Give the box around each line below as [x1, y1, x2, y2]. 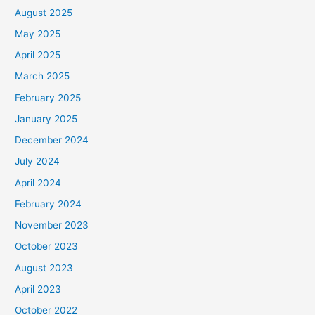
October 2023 [15, 240, 79, 252]
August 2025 [15, 6, 73, 18]
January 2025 [15, 112, 78, 124]
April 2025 [15, 49, 61, 61]
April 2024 [15, 176, 62, 188]
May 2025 [15, 27, 61, 39]
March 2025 [15, 70, 70, 82]
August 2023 [15, 262, 74, 274]
